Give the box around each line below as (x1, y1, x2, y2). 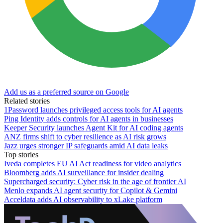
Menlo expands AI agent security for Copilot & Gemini (4, 186, 177, 195)
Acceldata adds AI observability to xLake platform (4, 195, 162, 204)
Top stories (4, 150, 38, 159)
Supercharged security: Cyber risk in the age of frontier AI (4, 177, 186, 186)
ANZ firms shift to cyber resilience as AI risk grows (4, 132, 166, 141)
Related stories (4, 96, 50, 105)
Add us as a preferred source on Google (4, 87, 129, 96)
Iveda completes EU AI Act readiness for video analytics (4, 159, 181, 168)
